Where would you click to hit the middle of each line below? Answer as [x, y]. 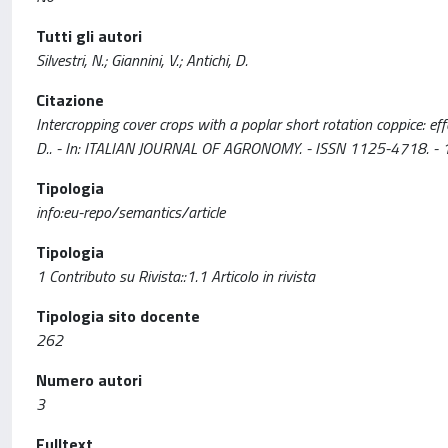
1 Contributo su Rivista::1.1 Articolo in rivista [175, 276]
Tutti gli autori [89, 36]
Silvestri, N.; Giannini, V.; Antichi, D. [142, 60]
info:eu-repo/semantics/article [130, 212]
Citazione [70, 100]
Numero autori [89, 380]
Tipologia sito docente [118, 316]
